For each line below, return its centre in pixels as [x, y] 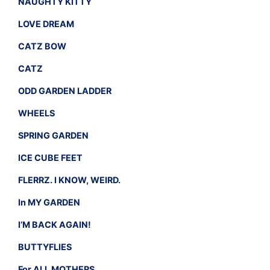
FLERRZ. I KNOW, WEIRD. [69, 180]
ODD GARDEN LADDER [65, 90]
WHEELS [36, 113]
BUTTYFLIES [45, 246]
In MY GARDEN [49, 202]
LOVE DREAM [46, 24]
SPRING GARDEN [53, 135]
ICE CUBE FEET [50, 157]
